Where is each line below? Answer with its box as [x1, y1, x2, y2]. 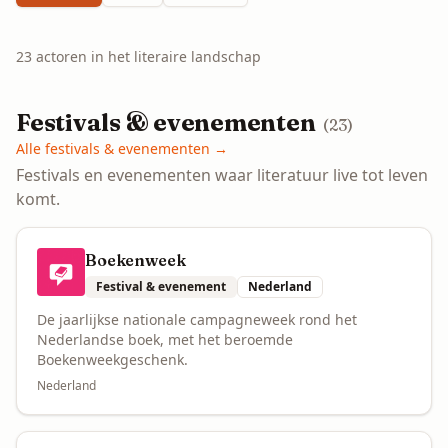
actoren [36, 47, 87, 66]
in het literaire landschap [87, 47, 261, 66]
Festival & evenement [96, 278, 226, 295]
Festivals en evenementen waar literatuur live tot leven [16, 164, 428, 186]
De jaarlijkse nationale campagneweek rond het [37, 310, 357, 329]
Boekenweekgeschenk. [37, 350, 188, 369]
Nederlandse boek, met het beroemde [37, 330, 293, 349]
